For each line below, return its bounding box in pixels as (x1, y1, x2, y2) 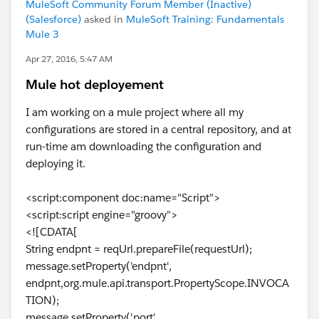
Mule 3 (26, 28, 59, 41)
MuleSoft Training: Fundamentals (126, 13, 284, 26)
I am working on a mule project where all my (26, 105, 244, 119)
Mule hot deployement (26, 76, 164, 93)
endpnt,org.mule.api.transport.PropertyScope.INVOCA (26, 276, 289, 290)
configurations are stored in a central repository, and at (26, 122, 291, 136)
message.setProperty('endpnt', (26, 259, 172, 273)
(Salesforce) (26, 13, 81, 26)
